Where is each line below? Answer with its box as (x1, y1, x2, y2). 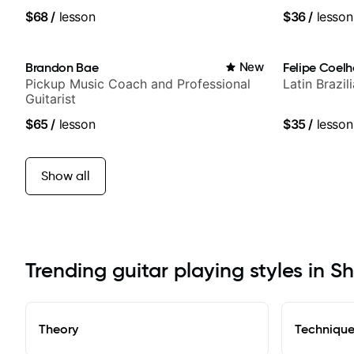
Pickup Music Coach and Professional (25, 75, 250, 92)
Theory (39, 320, 78, 337)
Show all (41, 168, 90, 183)
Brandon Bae (25, 58, 99, 75)
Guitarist (25, 90, 76, 107)
